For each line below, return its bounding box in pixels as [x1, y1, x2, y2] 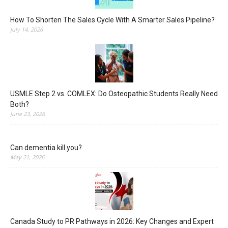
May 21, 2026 [10, 153, 44, 161]
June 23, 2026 [10, 110, 45, 118]
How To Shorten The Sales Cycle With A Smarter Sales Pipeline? [10, 16, 215, 24]
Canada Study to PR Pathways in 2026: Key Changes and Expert [10, 217, 214, 225]
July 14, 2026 [10, 25, 43, 33]
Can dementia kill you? [10, 144, 82, 152]
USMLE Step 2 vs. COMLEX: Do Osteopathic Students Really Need [10, 90, 218, 98]
